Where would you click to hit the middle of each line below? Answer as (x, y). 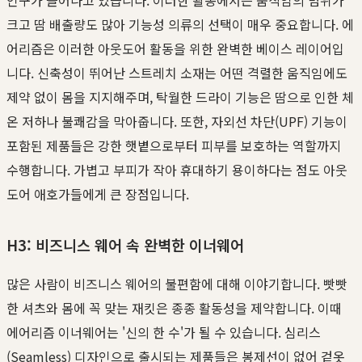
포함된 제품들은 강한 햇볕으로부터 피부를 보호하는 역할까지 (174, 145)
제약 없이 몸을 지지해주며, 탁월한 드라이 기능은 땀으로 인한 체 (180, 97)
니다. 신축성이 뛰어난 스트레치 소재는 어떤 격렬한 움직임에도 (177, 72)
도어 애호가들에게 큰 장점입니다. (98, 194)
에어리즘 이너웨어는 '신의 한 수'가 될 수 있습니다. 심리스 (164, 333)
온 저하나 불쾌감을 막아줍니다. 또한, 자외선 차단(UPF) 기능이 (177, 121)
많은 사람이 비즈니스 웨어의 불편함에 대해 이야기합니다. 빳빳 (177, 284)
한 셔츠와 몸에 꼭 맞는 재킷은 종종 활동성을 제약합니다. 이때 (174, 308)
